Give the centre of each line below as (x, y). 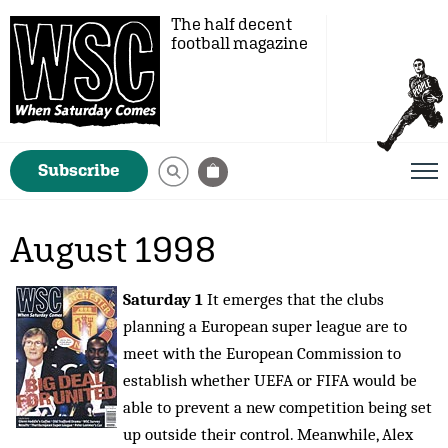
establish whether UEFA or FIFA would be (270, 380)
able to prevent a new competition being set (277, 407)
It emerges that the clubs (293, 299)
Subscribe (79, 170)
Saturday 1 (163, 299)
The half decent (231, 24)
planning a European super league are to (265, 326)
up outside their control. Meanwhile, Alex (268, 434)
